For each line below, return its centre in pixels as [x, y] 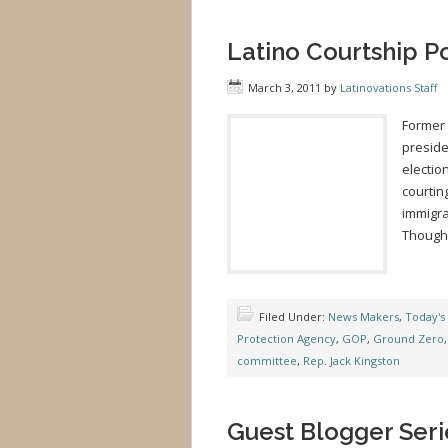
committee [267, 360]
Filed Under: [293, 316]
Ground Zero [408, 338]
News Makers [363, 316]
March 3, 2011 [284, 87]
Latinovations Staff [388, 87]
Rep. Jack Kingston [351, 360]
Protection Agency [286, 338]
